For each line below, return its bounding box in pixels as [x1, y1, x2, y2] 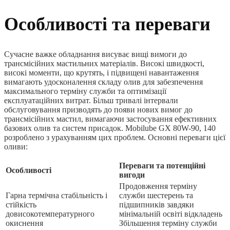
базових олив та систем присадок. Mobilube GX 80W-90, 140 [4, 124, 216, 133]
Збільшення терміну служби [119, 219, 217, 228]
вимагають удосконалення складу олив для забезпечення [4, 78, 203, 87]
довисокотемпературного [6, 209, 94, 219]
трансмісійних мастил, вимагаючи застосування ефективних [4, 114, 217, 124]
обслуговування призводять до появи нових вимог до [4, 105, 193, 114]
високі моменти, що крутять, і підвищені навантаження [4, 68, 199, 78]
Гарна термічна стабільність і [6, 191, 107, 200]
